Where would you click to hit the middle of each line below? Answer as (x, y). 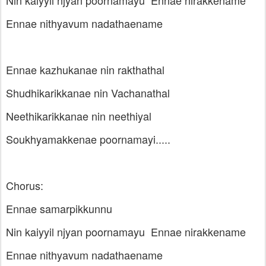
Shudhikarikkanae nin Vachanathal (88, 93)
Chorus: (25, 185)
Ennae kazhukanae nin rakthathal (85, 69)
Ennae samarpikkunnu (59, 208)
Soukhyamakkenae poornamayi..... (88, 139)
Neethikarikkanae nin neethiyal (79, 116)
